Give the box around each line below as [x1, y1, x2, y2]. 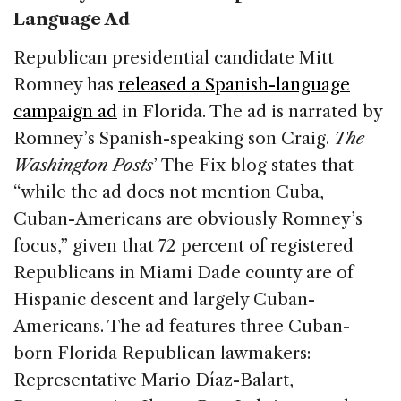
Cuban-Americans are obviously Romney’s [13, 208, 363, 229]
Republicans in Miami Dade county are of [13, 261, 354, 283]
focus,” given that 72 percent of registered [13, 235, 354, 256]
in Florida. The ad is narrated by [117, 100, 382, 122]
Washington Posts [13, 154, 153, 175]
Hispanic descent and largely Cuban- [13, 288, 315, 310]
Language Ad [13, 8, 131, 30]
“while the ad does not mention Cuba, [13, 181, 324, 202]
